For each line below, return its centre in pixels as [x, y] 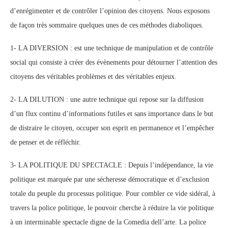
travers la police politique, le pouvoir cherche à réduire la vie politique [112, 208]
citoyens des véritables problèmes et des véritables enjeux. [93, 77]
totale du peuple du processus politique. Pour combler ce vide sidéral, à [113, 194]
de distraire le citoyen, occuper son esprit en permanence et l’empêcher [112, 128]
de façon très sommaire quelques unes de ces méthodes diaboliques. [107, 25]
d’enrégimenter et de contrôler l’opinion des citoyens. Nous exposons [110, 11]
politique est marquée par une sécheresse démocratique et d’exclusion [110, 179]
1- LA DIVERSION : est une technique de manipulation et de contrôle [112, 48]
